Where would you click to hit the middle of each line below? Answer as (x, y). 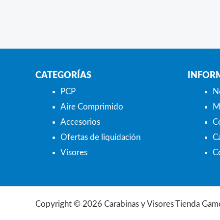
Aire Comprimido (92, 107)
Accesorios (80, 122)
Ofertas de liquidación (100, 137)
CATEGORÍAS (63, 75)
